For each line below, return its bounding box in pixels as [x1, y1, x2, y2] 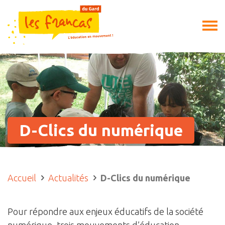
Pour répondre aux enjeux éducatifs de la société [8, 206, 203, 216]
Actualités [48, 173, 88, 183]
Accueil [8, 173, 36, 183]
